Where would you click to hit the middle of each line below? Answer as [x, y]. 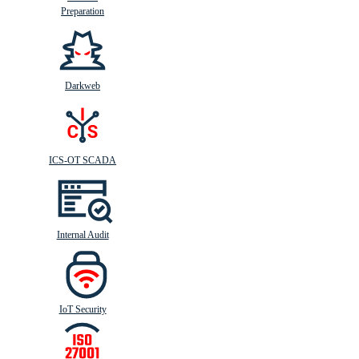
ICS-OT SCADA [83, 160]
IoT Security [83, 309]
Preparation [83, 11]
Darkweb [83, 86]
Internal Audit [83, 235]
